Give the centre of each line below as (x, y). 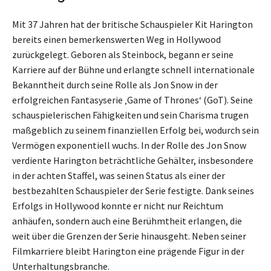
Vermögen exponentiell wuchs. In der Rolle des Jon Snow (129, 145)
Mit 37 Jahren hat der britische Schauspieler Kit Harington (132, 24)
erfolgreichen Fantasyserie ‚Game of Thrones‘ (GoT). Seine (132, 100)
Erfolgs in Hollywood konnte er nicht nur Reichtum (118, 205)
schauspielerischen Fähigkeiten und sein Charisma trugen (130, 115)
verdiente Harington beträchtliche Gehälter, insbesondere (133, 160)
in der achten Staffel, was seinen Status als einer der (119, 175)
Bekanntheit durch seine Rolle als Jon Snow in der (115, 84)
